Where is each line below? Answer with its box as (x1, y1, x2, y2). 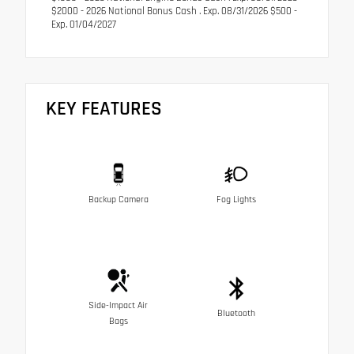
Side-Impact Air (88, 299, 148, 311)
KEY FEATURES (46, 96, 162, 122)
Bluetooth (217, 307, 255, 319)
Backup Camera (88, 193, 149, 205)
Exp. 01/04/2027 (51, 17, 116, 31)
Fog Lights (216, 193, 256, 205)
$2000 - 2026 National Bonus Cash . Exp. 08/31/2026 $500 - (51, 4, 297, 17)
